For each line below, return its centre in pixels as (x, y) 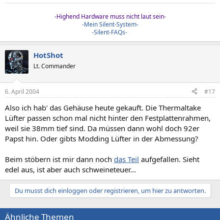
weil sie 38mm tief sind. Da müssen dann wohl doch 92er (102, 128)
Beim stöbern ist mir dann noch (59, 159)
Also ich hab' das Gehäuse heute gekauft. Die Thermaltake (103, 107)
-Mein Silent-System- (110, 24)
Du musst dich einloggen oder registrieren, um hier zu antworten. (110, 190)
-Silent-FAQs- (110, 32)
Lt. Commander (55, 66)
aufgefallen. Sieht (169, 159)
